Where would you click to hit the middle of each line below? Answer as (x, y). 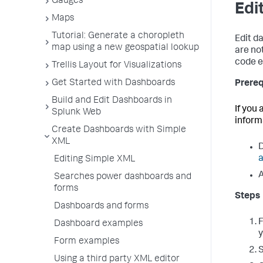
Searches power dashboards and (123, 177)
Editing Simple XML (95, 160)
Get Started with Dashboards (113, 83)
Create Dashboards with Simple (119, 130)
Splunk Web (76, 113)
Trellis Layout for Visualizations (117, 66)
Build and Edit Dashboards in (112, 101)
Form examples (87, 242)
